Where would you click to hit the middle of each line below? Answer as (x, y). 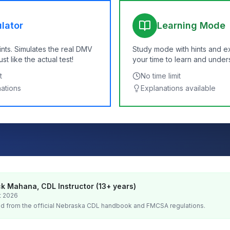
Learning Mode (191, 25)
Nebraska (71, 206)
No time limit (161, 76)
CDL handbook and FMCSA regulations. (145, 206)
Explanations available (178, 88)
